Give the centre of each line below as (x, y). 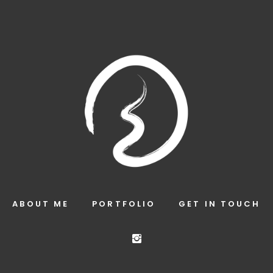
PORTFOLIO (124, 204)
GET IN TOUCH (220, 204)
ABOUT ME (41, 204)
